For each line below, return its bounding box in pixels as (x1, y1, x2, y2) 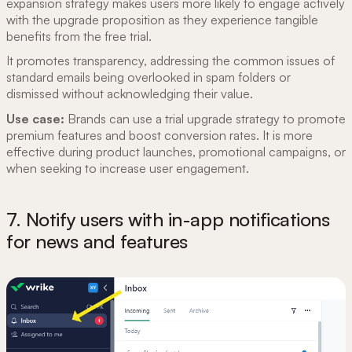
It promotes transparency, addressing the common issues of (6, 53, 335, 69)
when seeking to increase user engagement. (6, 159, 249, 176)
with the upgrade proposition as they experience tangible (6, 12, 318, 28)
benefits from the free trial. (6, 28, 152, 45)
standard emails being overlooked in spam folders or (6, 69, 291, 86)
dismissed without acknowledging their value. (6, 86, 256, 102)
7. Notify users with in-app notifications (6, 207, 330, 231)
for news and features (6, 229, 188, 253)
